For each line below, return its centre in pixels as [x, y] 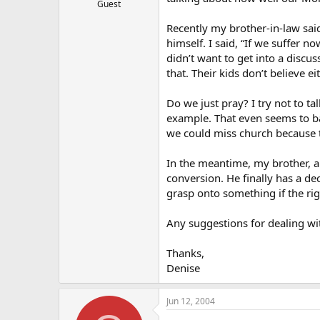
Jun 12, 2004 [191, 301]
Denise [183, 268]
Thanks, [185, 253]
